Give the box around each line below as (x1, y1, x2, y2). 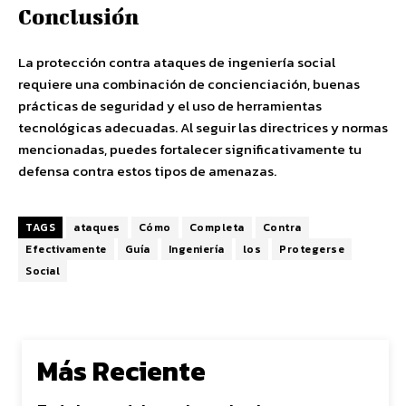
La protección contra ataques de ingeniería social (18, 52, 335, 72)
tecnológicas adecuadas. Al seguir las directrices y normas (18, 117, 388, 138)
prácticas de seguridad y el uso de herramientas (18, 95, 322, 116)
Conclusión (18, 4, 139, 29)
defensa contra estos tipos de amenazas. (18, 160, 276, 181)
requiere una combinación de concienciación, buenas (18, 73, 360, 94)
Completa (188, 219, 245, 236)
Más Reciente (37, 351, 206, 391)
